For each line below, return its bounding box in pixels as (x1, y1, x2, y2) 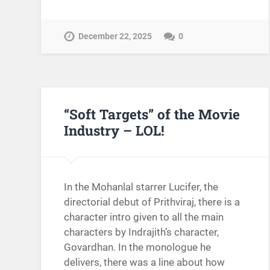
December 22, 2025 (78, 31, 152, 42)
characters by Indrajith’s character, (64, 226, 219, 239)
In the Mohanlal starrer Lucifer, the (64, 181, 219, 193)
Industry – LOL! (64, 121, 165, 139)
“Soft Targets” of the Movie (64, 104, 240, 123)
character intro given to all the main (64, 211, 224, 224)
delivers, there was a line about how (64, 256, 225, 269)
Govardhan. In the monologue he (64, 241, 212, 254)
